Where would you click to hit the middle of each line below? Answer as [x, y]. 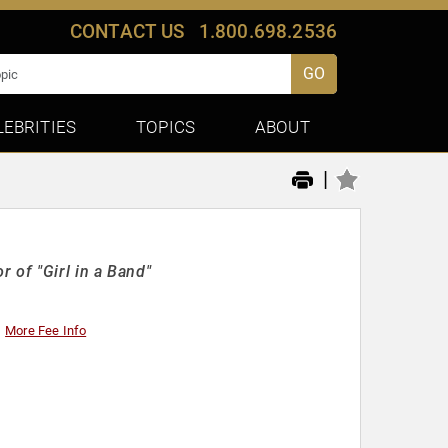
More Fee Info [46, 331]
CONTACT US [127, 31]
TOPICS [166, 127]
